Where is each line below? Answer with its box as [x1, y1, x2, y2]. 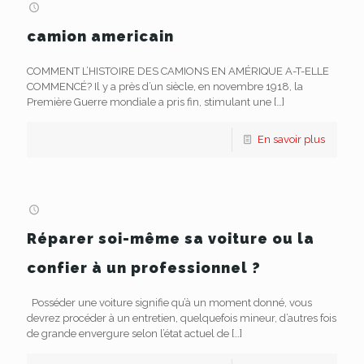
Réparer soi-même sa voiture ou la [27, 230, 314, 247]
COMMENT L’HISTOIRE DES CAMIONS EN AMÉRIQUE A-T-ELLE [27, 65, 329, 77]
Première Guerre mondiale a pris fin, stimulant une [27, 96, 271, 108]
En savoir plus [258, 133, 325, 145]
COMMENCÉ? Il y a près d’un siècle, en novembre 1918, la [27, 80, 303, 93]
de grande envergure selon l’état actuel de [27, 327, 229, 340]
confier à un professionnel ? [27, 259, 261, 276]
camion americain [27, 28, 174, 45]
